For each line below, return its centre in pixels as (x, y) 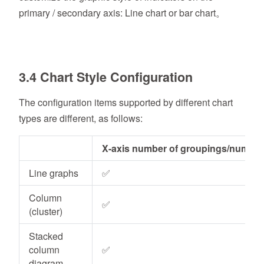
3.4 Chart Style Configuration (106, 77)
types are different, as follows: (81, 118)
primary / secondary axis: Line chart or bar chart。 (122, 13)
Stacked (46, 236)
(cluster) (46, 212)
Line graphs (54, 173)
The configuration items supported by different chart (126, 103)
